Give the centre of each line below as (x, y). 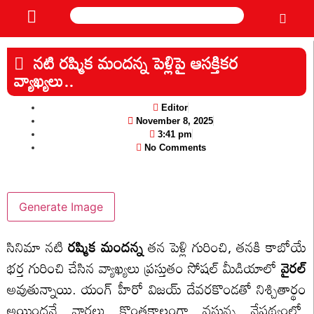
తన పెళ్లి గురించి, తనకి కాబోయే (224, 247)
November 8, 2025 (175, 121)
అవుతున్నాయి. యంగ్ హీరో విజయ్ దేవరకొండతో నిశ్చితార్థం (157, 289)
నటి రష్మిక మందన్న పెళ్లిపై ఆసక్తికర (131, 63)
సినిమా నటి (38, 247)
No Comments (175, 148)
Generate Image (61, 207)
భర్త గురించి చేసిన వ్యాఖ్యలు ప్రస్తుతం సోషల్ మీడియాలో (144, 268)
